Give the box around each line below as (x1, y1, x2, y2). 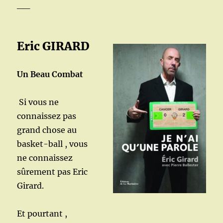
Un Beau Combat (17, 69, 84, 80)
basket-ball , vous (17, 139, 88, 149)
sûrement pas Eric (17, 167, 88, 177)
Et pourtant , (17, 209, 68, 219)
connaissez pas (17, 111, 77, 121)
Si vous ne (19, 97, 59, 108)
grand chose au (17, 125, 77, 135)
